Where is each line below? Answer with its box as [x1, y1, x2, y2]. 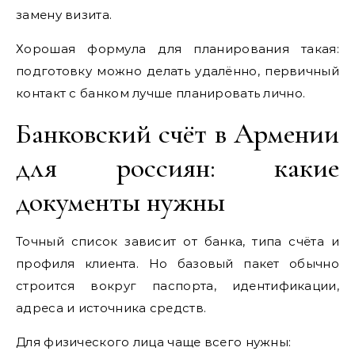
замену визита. [16, 6, 113, 22]
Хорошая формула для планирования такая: [16, 40, 339, 56]
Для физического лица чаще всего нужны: [16, 334, 292, 349]
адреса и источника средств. [16, 300, 207, 315]
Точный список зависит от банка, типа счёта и [16, 233, 339, 249]
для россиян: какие [16, 150, 339, 185]
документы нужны [16, 184, 225, 219]
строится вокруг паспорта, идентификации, [16, 277, 339, 293]
